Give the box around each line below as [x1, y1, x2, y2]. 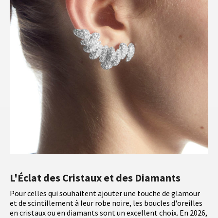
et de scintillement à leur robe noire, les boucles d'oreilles [10, 198, 202, 208]
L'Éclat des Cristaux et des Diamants [10, 171, 181, 185]
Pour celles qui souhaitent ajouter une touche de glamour [10, 188, 200, 199]
